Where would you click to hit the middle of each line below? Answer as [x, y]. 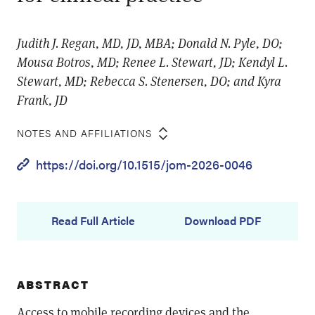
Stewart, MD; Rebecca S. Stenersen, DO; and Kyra [149, 81]
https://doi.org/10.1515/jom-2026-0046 [144, 164]
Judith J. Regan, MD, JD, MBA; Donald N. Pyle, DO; [150, 43]
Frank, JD [42, 100]
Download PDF [222, 220]
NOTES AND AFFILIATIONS [84, 133]
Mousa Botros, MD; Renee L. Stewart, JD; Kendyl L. [152, 62]
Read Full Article [93, 220]
